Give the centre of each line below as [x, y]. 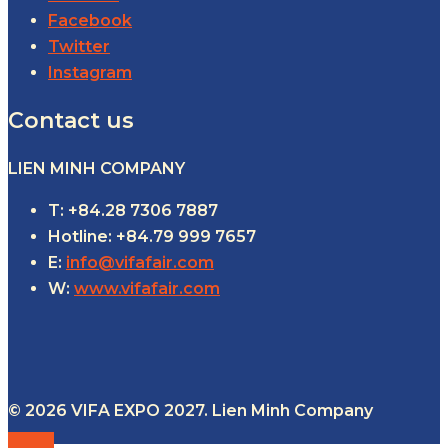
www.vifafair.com [147, 288]
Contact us [71, 120]
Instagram [90, 72]
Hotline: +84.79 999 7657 [152, 236]
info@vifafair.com [140, 262]
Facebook [90, 20]
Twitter [79, 46]
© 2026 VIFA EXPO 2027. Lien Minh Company [190, 410]
